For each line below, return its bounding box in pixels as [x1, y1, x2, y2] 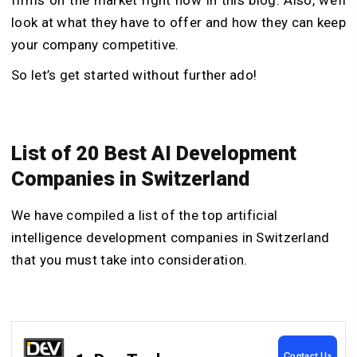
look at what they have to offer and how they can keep [11, 14, 346, 30]
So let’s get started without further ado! [11, 66, 268, 83]
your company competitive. [11, 36, 182, 53]
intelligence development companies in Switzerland [11, 229, 330, 246]
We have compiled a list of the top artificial [11, 207, 278, 224]
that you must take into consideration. [11, 252, 251, 269]
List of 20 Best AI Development [11, 142, 296, 166]
